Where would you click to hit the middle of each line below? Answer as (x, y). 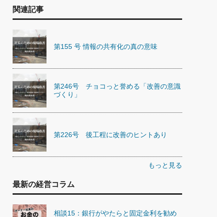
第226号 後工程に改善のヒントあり (110, 134)
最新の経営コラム (44, 184)
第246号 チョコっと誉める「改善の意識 (117, 86)
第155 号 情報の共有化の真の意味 (106, 46)
